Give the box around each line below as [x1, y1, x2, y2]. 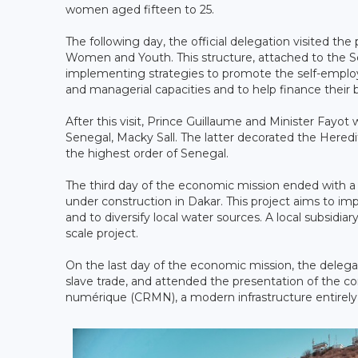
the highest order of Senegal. [66, 145, 229, 161]
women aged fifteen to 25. [66, 2, 214, 17]
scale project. [66, 225, 138, 241]
